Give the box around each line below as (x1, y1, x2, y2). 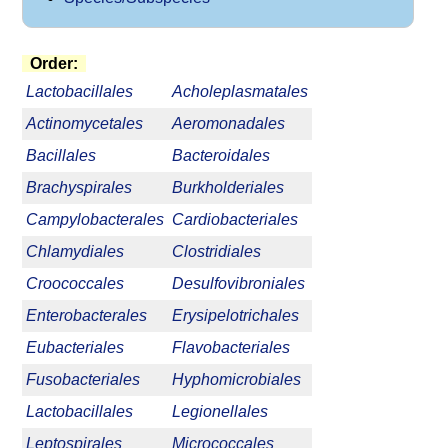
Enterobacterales (26, 307, 147, 325)
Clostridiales (172, 243, 261, 261)
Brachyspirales (26, 179, 132, 197)
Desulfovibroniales (172, 275, 305, 293)
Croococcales (26, 275, 124, 293)
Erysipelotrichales (172, 307, 299, 325)
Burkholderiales (172, 179, 284, 197)
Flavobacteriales (172, 339, 290, 357)
